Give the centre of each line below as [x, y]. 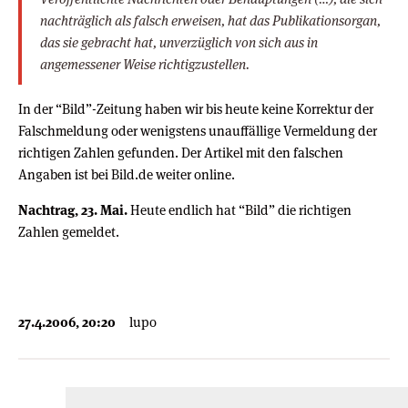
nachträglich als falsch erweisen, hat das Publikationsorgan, [210, 20]
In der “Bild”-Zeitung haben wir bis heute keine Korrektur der [196, 108]
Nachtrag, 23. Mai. [73, 209]
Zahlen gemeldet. [69, 231]
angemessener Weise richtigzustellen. [145, 64]
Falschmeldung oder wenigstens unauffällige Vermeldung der [198, 130]
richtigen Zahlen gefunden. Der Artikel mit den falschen [181, 152]
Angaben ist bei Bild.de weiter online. [127, 174]
